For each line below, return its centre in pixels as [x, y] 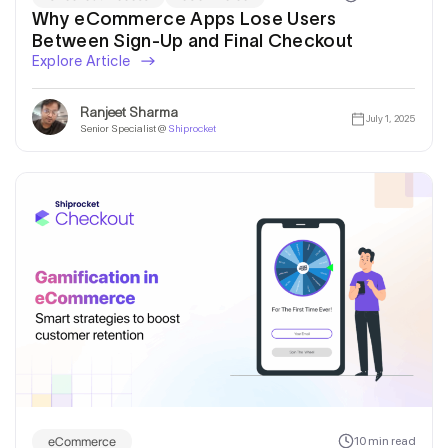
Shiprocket [192, 129]
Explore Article [83, 60]
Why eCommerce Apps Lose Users [184, 18]
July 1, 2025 [390, 118]
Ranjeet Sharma [129, 112]
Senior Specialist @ [124, 129]
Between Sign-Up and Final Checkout [193, 40]
